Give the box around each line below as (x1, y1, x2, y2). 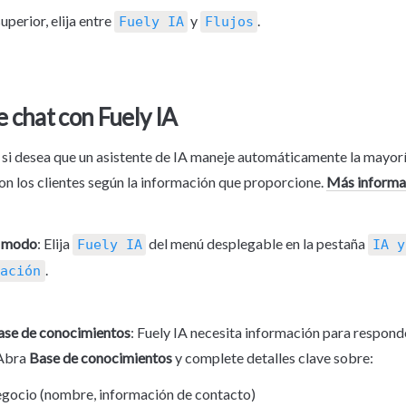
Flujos (204, 13, 254, 30)
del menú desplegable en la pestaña (146, 234, 368, 252)
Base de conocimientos (29, 348, 172, 366)
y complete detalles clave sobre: (172, 348, 373, 366)
